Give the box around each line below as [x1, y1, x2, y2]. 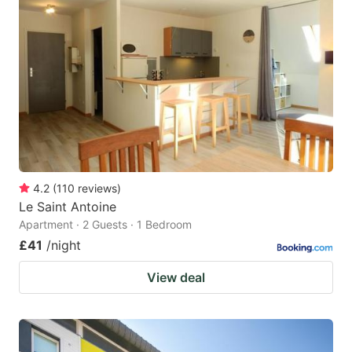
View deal [147, 269, 205, 285]
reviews [78, 181, 117, 195]
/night [46, 236, 81, 253]
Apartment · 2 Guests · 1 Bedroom [19, 217, 192, 231]
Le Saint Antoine [19, 198, 116, 214]
